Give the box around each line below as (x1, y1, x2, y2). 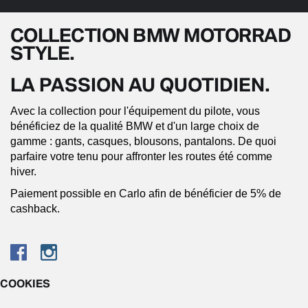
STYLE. (10, 41, 75, 65)
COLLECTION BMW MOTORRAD (10, 23, 291, 47)
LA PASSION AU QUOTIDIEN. (10, 73, 270, 96)
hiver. (10, 166, 39, 178)
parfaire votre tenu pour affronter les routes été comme (10, 151, 272, 163)
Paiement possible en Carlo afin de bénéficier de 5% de (10, 188, 281, 200)
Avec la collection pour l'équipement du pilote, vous (10, 105, 260, 118)
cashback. (10, 203, 60, 215)
